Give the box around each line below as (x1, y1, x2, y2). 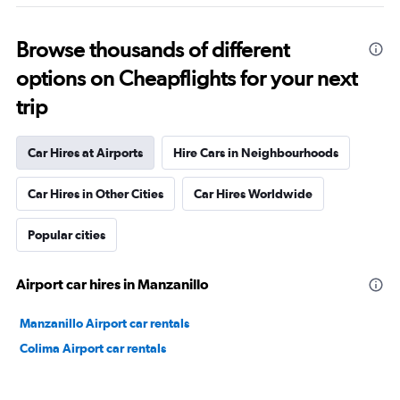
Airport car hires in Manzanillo (16, 276, 209, 292)
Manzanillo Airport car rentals (20, 316, 189, 330)
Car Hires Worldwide (194, 187, 312, 201)
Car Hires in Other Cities (28, 187, 163, 201)
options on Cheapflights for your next (16, 65, 357, 91)
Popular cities (28, 228, 105, 242)
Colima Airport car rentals (20, 341, 166, 355)
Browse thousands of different (16, 37, 289, 62)
